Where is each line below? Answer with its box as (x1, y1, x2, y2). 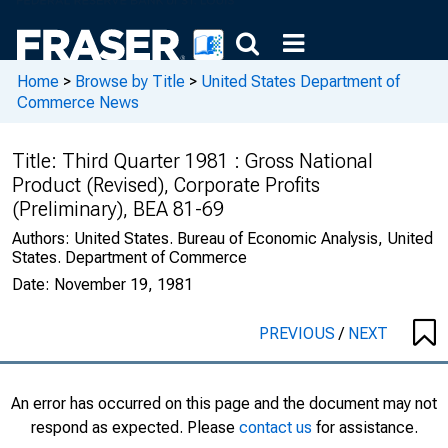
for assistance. (311, 418, 418, 437)
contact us (238, 418, 312, 437)
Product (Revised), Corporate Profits (12, 173, 320, 197)
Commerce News (17, 92, 139, 112)
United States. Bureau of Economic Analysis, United (74, 229, 433, 248)
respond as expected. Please (30, 418, 239, 437)
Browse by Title (75, 71, 185, 91)
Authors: (12, 229, 74, 248)
